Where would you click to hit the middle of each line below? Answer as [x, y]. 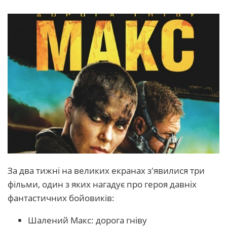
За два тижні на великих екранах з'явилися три [106, 171]
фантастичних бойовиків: [61, 198]
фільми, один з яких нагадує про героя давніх [102, 184]
